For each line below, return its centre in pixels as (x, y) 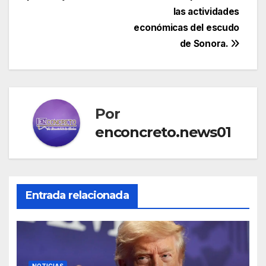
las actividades (206, 12)
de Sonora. (205, 44)
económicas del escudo (186, 28)
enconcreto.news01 (163, 132)
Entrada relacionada (77, 195)
